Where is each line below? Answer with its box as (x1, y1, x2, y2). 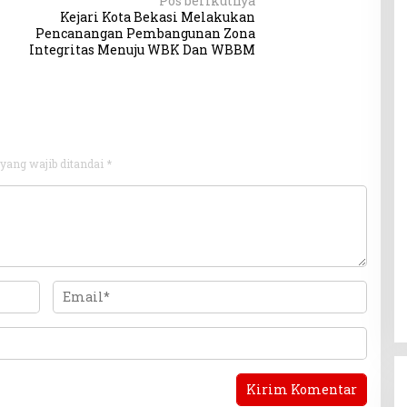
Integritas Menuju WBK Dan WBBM (29, 41, 256, 59)
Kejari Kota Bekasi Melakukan (60, 8, 256, 26)
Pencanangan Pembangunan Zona (35, 25, 256, 43)
